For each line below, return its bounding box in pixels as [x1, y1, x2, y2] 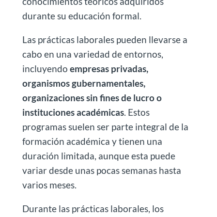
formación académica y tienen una [22, 136, 162, 147]
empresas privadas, [69, 63, 148, 75]
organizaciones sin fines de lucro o [22, 92, 162, 104]
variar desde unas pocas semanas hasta [22, 165, 181, 176]
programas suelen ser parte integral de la [22, 121, 188, 133]
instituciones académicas [22, 107, 124, 118]
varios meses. [22, 179, 77, 191]
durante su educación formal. [22, 10, 141, 22]
